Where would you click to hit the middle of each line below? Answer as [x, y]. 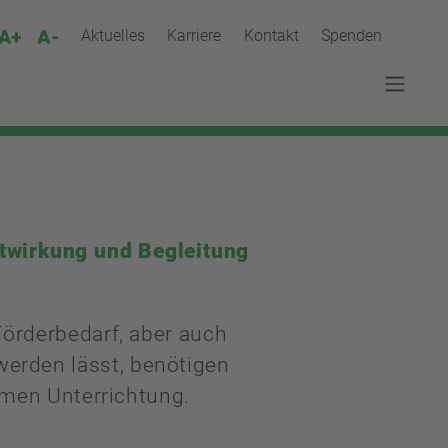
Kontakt [271, 36]
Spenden [351, 36]
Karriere [194, 36]
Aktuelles [112, 36]
